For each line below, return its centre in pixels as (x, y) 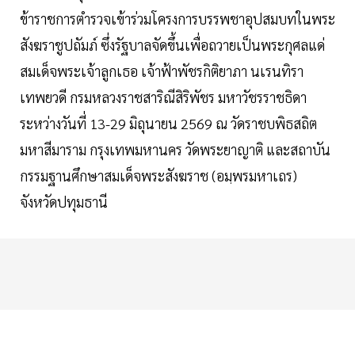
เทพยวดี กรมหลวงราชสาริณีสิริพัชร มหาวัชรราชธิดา (163, 97)
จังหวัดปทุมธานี (64, 202)
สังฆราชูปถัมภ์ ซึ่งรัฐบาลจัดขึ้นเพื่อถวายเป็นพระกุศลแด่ (172, 45)
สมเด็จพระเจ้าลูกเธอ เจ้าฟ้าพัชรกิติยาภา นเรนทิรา (162, 71)
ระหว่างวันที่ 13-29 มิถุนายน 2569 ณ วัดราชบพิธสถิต (168, 124)
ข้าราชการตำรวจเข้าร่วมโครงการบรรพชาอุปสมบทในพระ (177, 19)
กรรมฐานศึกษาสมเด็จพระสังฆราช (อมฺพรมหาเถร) (158, 176)
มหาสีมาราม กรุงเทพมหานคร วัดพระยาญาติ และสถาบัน (175, 150)
